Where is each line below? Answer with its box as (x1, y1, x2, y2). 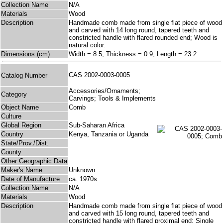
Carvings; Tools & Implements (69, 95, 156, 103)
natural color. (69, 41, 106, 49)
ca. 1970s (69, 175, 97, 183)
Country (1, 130, 23, 138)
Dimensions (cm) (1, 50, 50, 58)
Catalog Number (1, 71, 47, 79)
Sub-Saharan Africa (69, 121, 124, 129)
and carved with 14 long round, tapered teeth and (69, 26, 209, 34)
